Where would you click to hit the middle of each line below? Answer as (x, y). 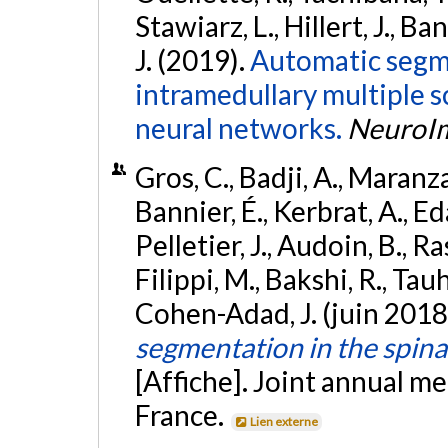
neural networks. (238, 128)
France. (181, 415)
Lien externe (284, 422)
